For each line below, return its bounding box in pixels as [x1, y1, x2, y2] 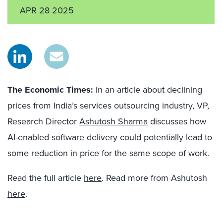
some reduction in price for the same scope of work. [7, 147, 209, 160]
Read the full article [7, 171, 84, 184]
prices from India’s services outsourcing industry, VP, [7, 99, 209, 112]
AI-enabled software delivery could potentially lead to [7, 131, 212, 144]
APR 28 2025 [20, 4, 74, 17]
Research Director [7, 115, 79, 128]
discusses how [148, 115, 206, 128]
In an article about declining [96, 83, 202, 96]
